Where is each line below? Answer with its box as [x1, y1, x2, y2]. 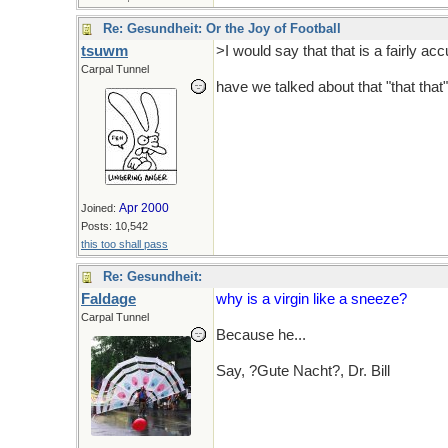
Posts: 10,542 [81, 220, 148, 232]
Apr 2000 [119, 201, 169, 215]
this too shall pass [81, 238, 168, 250]
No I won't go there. [306, 327, 432, 343]
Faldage [81, 291, 136, 307]
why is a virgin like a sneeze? [216, 291, 407, 307]
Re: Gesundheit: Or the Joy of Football [103, 21, 341, 36]
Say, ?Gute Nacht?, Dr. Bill [216, 363, 390, 379]
